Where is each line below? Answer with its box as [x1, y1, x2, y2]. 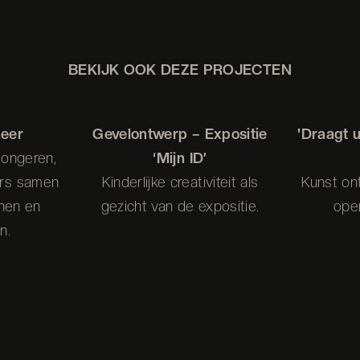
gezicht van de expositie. [100, 197, 260, 215]
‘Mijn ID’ [153, 149, 207, 166]
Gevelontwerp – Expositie [92, 125, 268, 142]
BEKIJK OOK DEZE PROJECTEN [68, 60, 292, 78]
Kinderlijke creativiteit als [101, 173, 259, 190]
